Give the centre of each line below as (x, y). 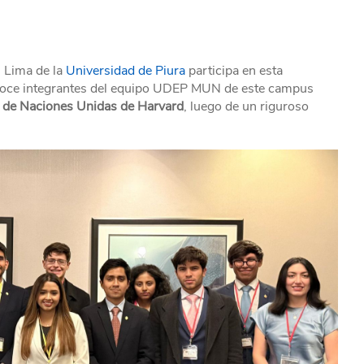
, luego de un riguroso (246, 106)
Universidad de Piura (126, 71)
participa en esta (234, 71)
